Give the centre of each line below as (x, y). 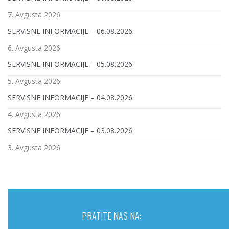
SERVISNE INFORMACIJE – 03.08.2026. (71, 130)
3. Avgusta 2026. (35, 147)
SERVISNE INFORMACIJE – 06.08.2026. (71, 31)
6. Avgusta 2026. (35, 48)
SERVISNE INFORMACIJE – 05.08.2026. (71, 64)
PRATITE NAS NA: (111, 215)
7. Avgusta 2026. (35, 14)
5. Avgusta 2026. (35, 81)
